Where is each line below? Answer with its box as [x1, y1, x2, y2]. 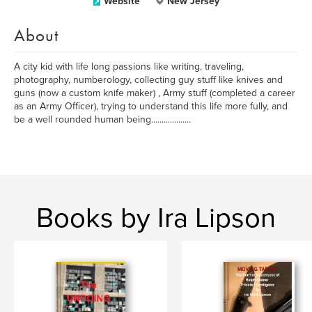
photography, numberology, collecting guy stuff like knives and [14, 74, 283, 86]
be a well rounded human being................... [14, 114, 191, 125]
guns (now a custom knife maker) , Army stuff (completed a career [14, 87, 295, 99]
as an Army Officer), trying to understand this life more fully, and [14, 100, 288, 112]
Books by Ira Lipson [36, 201, 276, 235]
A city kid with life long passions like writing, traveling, [14, 61, 244, 72]
